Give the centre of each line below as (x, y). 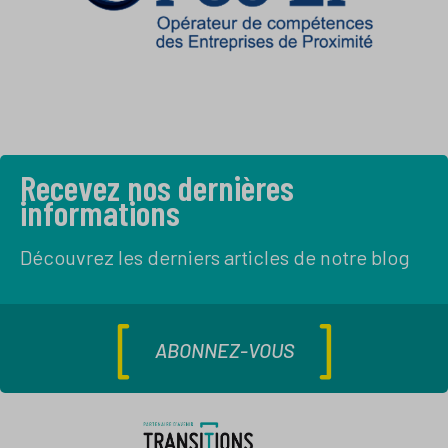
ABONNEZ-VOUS (224, 350)
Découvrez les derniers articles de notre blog (215, 256)
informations (100, 211)
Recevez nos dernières (157, 186)
